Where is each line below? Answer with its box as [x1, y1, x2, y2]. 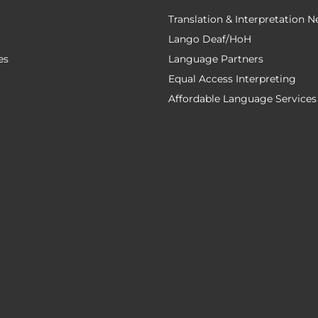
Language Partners [168, 53, 263, 65]
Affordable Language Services [168, 92, 317, 105]
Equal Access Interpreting [168, 72, 296, 85]
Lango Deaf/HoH [168, 33, 251, 45]
